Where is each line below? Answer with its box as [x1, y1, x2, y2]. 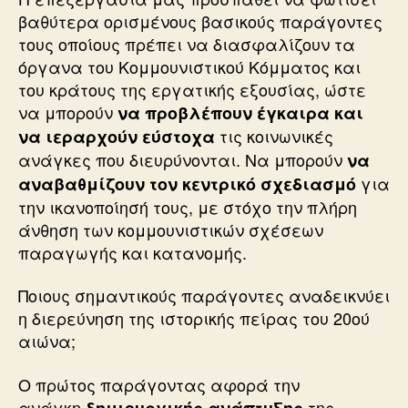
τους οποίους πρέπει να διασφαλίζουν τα [18, 31, 355, 56]
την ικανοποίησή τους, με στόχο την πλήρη [18, 194, 357, 219]
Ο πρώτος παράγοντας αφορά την [18, 372, 300, 396]
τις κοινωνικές [215, 123, 333, 148]
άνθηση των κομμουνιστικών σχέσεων [18, 217, 323, 241]
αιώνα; [18, 329, 76, 352]
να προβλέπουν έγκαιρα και [117, 100, 363, 125]
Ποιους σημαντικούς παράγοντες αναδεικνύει [18, 283, 390, 307]
